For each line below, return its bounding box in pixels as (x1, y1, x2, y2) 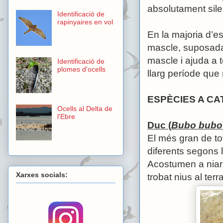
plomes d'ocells (57, 65, 106, 74)
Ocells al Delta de (57, 105, 112, 113)
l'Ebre (57, 112, 75, 121)
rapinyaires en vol (57, 18, 113, 26)
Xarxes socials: (16, 170, 68, 179)
